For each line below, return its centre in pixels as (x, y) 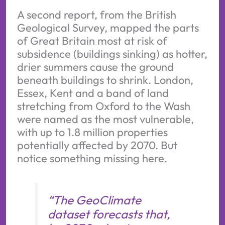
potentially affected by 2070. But (97, 145)
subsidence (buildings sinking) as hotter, (112, 54)
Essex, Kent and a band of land (93, 93)
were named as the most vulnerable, (105, 119)
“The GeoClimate (94, 200)
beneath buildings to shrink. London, (105, 80)
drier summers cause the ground (95, 67)
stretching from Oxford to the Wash (103, 106)
